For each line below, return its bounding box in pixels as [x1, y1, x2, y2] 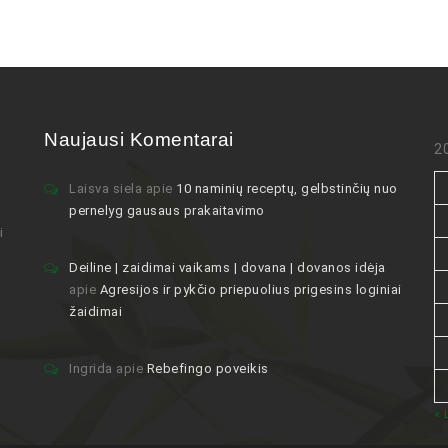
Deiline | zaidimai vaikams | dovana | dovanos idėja [69, 260, 386, 275]
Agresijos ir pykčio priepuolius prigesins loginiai [99, 282, 402, 297]
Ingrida [69, 361, 113, 376]
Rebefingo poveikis [146, 361, 269, 376]
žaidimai [69, 304, 122, 319]
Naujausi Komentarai [44, 129, 234, 150]
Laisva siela [69, 181, 142, 196]
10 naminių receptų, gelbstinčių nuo [176, 181, 398, 196]
